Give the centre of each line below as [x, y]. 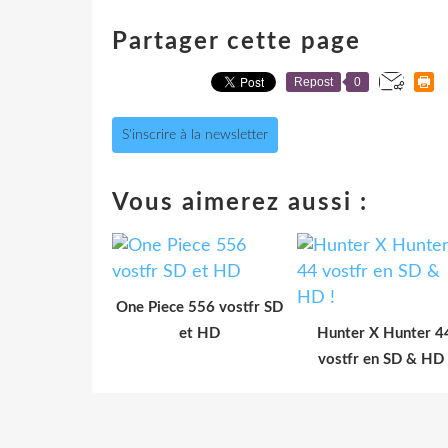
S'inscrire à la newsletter [195, 134]
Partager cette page [236, 41]
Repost [313, 81]
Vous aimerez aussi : [240, 202]
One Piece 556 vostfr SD [199, 307]
